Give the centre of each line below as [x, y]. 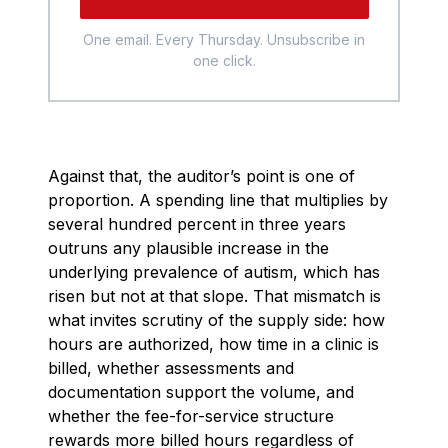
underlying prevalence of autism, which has [214, 272]
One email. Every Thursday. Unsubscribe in [224, 39]
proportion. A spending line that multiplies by [218, 200]
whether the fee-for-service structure [191, 416]
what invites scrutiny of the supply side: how [216, 320]
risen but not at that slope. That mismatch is [214, 296]
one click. [224, 60]
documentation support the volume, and [201, 392]
